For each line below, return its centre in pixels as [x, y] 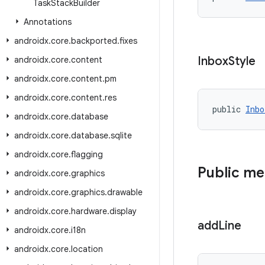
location [87, 249]
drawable [125, 192]
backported [94, 41]
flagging [87, 154]
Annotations [48, 22]
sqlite [121, 135]
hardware [89, 211]
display [123, 211]
